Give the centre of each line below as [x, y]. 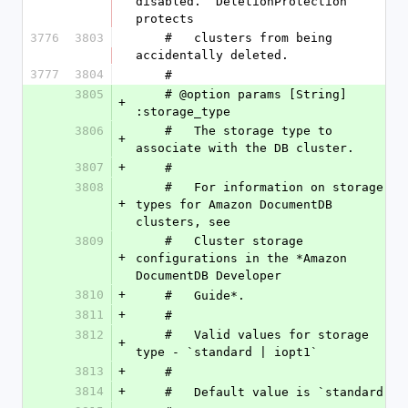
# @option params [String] [150, 94]
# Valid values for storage [150, 335]
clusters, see [183, 222]
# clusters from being [150, 38]
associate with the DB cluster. [245, 148]
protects [165, 19]
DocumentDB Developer [209, 275]
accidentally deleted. [212, 55]
